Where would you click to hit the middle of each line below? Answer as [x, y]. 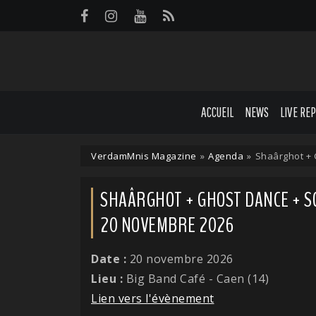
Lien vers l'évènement [153, 298]
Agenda [226, 156]
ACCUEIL [218, 112]
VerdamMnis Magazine [144, 156]
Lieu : [107, 278]
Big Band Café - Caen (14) [196, 278]
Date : [110, 259]
